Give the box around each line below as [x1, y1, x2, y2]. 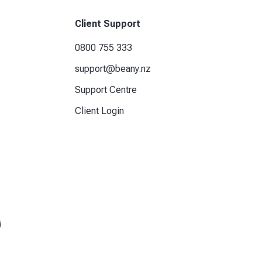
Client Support [75, 18, 141, 29]
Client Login [75, 105, 125, 116]
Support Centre [75, 84, 137, 95]
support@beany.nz [75, 63, 151, 74]
